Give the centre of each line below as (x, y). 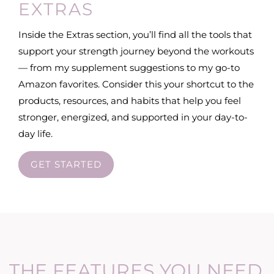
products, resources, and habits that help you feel (130, 100)
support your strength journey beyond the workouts (136, 51)
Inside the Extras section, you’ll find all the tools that (135, 34)
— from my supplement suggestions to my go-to (129, 67)
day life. (35, 133)
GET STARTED (66, 164)
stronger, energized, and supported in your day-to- (133, 117)
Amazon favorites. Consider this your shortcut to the (136, 84)
